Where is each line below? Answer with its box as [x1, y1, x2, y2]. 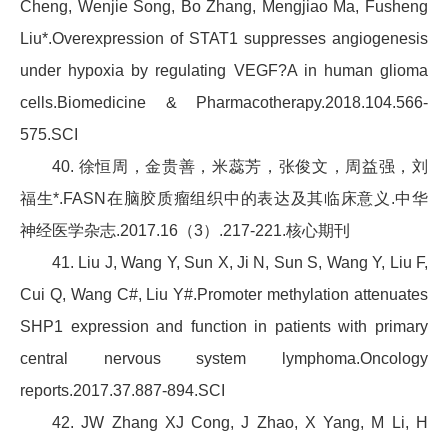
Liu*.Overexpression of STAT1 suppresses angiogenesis [20, 30, 428, 48]
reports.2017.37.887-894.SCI [20, 382, 225, 400]
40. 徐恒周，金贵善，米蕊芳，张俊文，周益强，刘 [52, 158, 428, 176]
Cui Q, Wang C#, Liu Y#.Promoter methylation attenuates [20, 286, 428, 304]
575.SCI [20, 126, 78, 144]
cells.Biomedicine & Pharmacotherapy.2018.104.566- [20, 94, 428, 112]
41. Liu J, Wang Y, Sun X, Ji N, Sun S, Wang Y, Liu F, [52, 254, 428, 272]
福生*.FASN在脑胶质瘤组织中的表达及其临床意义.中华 [20, 190, 428, 208]
